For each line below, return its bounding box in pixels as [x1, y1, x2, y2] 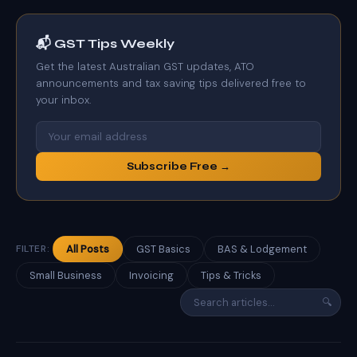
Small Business [29, 269, 102, 282]
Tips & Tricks [201, 269, 261, 282]
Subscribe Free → [127, 160, 230, 173]
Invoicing [129, 269, 174, 282]
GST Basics [136, 242, 191, 256]
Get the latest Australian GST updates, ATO [36, 60, 254, 73]
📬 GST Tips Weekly [36, 36, 175, 51]
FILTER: [16, 242, 50, 255]
